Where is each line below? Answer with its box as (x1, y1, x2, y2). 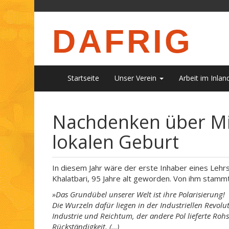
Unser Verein (114, 73, 158, 83)
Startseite (67, 73, 99, 83)
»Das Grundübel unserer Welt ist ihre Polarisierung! (52, 189, 225, 199)
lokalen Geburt (52, 129, 179, 154)
